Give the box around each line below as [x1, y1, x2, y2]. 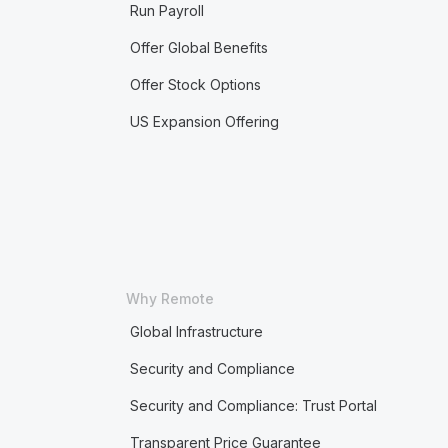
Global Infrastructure [129, 323, 263, 340]
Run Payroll [129, 2, 204, 19]
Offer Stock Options [129, 76, 261, 93]
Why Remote [125, 290, 214, 307]
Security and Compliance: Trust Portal [129, 397, 377, 414]
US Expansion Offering [129, 113, 279, 130]
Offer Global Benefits [129, 39, 268, 56]
